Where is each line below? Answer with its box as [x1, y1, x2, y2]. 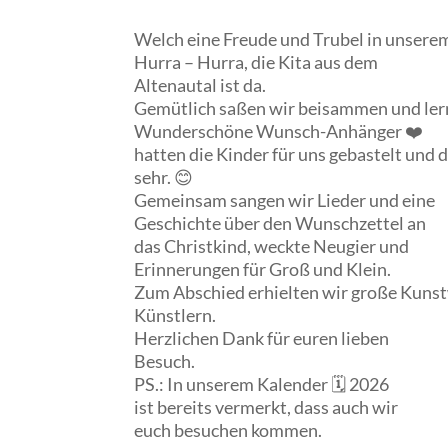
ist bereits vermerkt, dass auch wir [134, 395, 399, 418]
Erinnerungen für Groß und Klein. [134, 257, 392, 280]
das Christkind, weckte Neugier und [134, 234, 410, 257]
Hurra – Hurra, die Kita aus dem [134, 50, 379, 73]
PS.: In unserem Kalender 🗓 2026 [134, 372, 390, 395]
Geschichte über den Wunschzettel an [134, 211, 427, 234]
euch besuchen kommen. [134, 418, 323, 441]
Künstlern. [134, 303, 217, 326]
